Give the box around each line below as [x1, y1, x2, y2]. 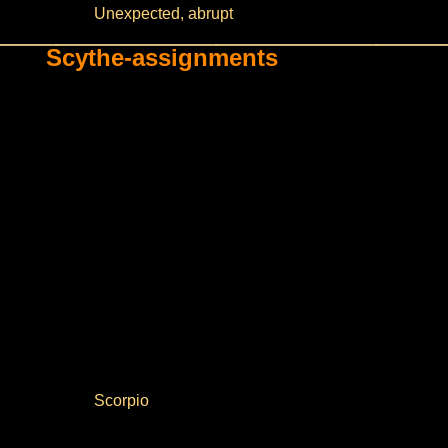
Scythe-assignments [45, 44, 278, 71]
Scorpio [93, 392, 149, 409]
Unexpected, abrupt [93, 5, 233, 22]
